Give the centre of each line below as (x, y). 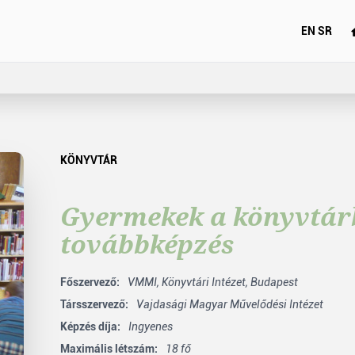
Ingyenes (151, 326)
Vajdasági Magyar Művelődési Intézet (230, 304)
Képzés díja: (90, 326)
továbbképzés (147, 244)
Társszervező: (94, 304)
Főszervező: (90, 282)
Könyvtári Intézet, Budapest (230, 282)
